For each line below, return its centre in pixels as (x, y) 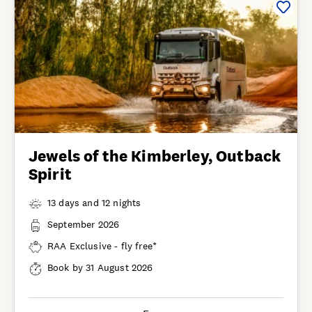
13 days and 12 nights (94, 202)
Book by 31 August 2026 (100, 267)
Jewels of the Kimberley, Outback (155, 156)
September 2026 (84, 224)
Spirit (50, 174)
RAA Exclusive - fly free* (102, 245)
